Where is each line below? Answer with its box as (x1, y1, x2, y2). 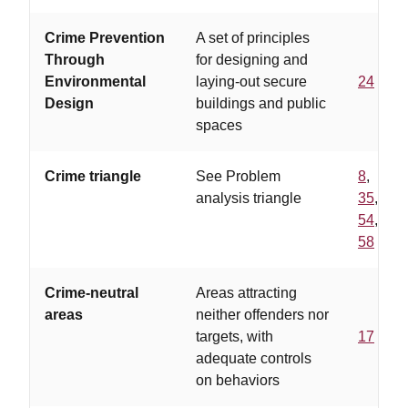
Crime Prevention (45, 30, 165, 46)
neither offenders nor (196, 307, 329, 322)
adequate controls (196, 351, 311, 366)
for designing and (196, 52, 308, 67)
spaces (196, 117, 242, 133)
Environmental (45, 74, 146, 89)
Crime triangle (45, 168, 141, 184)
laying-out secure (196, 74, 307, 89)
